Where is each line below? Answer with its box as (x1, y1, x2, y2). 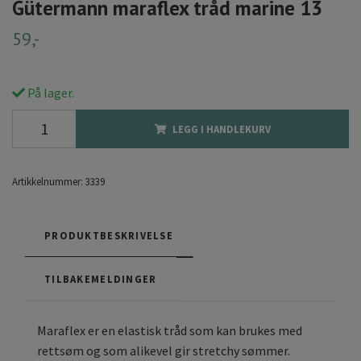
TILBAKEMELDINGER (44, 272, 157, 286)
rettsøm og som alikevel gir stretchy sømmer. (37, 342, 290, 359)
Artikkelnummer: (12, 175, 83, 189)
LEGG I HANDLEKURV (172, 122, 271, 136)
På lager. (25, 85, 74, 102)
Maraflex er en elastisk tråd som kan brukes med (37, 322, 302, 339)
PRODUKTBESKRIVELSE (44, 229, 174, 243)
